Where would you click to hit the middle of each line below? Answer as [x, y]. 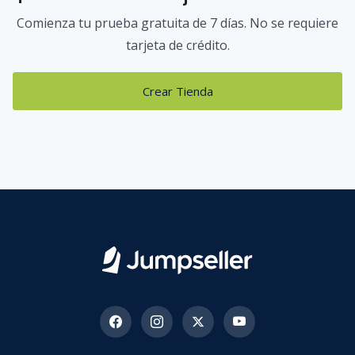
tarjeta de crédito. [177, 46]
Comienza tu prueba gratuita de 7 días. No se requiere [177, 23]
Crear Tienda [177, 91]
